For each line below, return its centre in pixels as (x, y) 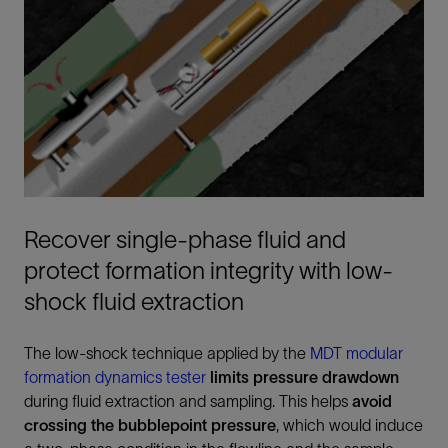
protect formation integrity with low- (208, 270)
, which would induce (349, 424)
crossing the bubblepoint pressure (150, 424)
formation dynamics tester (115, 376)
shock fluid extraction (134, 301)
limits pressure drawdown (304, 376)
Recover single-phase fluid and (185, 239)
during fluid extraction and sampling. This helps (188, 400)
